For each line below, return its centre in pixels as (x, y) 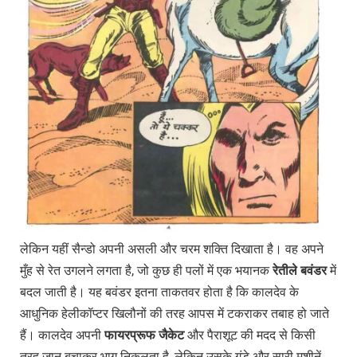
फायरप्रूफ (131, 335)
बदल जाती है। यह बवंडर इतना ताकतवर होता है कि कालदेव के (159, 292)
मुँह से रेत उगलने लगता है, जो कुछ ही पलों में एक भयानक (146, 270)
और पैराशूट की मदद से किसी (250, 335)
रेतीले (286, 270)
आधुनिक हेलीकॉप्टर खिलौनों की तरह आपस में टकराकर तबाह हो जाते (175, 313)
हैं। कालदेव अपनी (62, 335)
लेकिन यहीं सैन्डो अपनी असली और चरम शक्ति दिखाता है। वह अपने (172, 249)
